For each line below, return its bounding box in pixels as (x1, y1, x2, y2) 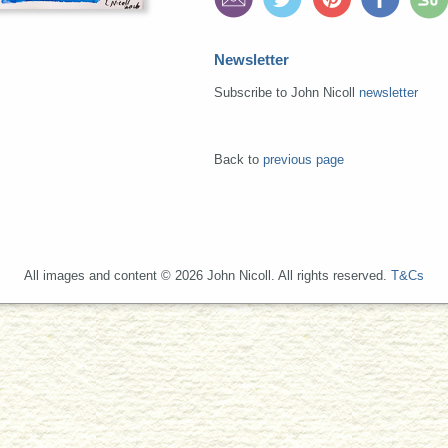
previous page (263, 151, 344, 167)
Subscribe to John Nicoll (214, 84, 359, 100)
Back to (214, 151, 263, 167)
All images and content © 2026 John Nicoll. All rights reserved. (24, 268, 391, 284)
